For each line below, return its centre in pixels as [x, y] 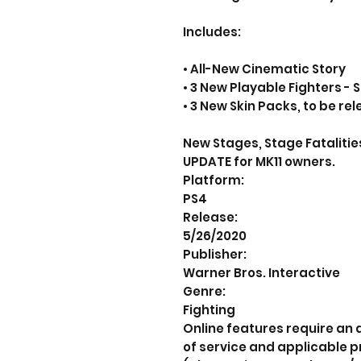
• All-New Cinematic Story [264, 69]
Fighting [209, 310]
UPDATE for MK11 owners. [259, 162]
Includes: [212, 32]
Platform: [214, 180]
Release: [210, 217]
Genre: [204, 291]
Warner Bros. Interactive [261, 273]
